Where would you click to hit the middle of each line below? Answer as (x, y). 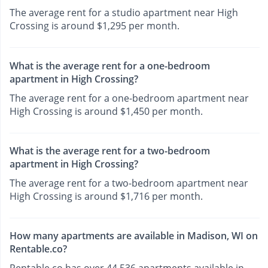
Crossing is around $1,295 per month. (95, 26)
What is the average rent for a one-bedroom (110, 66)
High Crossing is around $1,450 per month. (106, 111)
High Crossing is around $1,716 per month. (106, 196)
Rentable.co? (38, 249)
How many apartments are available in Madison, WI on (134, 236)
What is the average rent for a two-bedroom (110, 150)
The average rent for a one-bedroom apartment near (129, 98)
